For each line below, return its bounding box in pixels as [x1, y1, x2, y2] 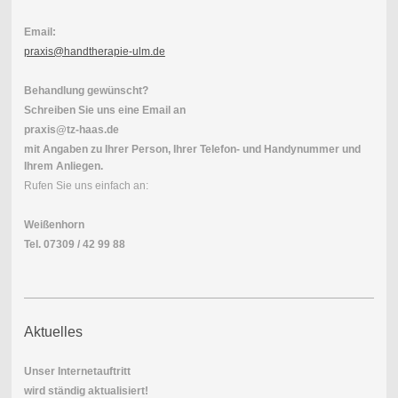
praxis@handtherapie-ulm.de [23, 45, 165, 59]
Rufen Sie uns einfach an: [23, 179, 148, 193]
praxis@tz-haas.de [23, 123, 119, 137]
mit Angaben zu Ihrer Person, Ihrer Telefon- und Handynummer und [23, 143, 361, 156]
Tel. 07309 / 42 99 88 [23, 238, 125, 251]
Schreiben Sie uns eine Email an [23, 104, 186, 117]
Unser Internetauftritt [23, 365, 131, 378]
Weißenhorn [23, 219, 84, 232]
